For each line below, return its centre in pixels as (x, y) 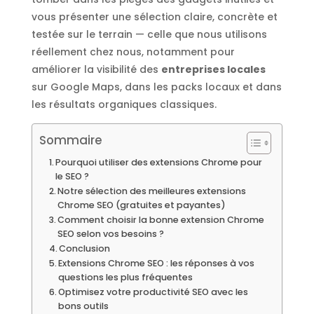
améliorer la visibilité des (96, 69)
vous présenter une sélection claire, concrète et (154, 16)
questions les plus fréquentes (126, 277)
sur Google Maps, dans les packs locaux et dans (156, 87)
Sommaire (70, 140)
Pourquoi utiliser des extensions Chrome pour (159, 162)
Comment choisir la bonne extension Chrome (161, 219)
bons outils (84, 306)
